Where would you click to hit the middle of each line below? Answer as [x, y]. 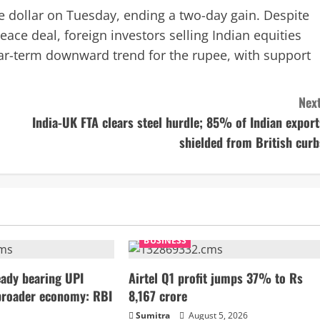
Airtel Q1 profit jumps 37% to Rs [216, 278]
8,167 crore [158, 296]
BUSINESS [165, 241]
